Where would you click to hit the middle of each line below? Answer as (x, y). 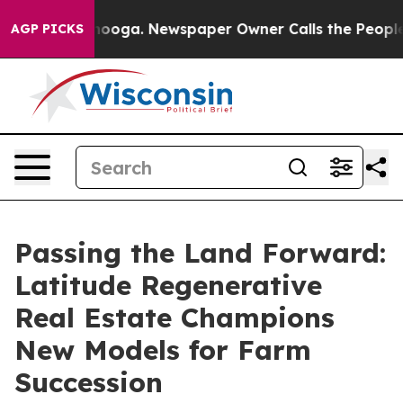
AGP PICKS (47, 29)
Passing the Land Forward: (200, 253)
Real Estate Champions (175, 318)
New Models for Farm (163, 350)
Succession (89, 382)
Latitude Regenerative (168, 285)
